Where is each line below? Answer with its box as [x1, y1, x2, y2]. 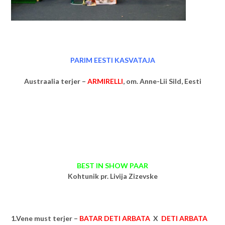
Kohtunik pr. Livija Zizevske [67, 171, 158, 180]
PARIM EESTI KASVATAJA [70, 55, 155, 64]
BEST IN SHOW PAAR [77, 161, 148, 170]
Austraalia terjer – [24, 76, 87, 85]
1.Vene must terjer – [11, 213, 79, 222]
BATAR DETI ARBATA [79, 213, 150, 222]
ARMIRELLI [87, 76, 123, 85]
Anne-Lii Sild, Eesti [139, 76, 201, 85]
